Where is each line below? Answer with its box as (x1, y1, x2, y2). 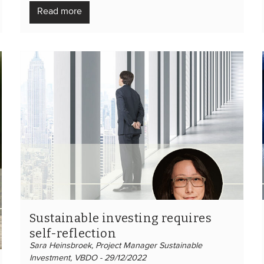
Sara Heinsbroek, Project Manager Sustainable (29, 241, 202, 250)
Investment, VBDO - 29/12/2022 (29, 253, 146, 262)
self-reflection (29, 226, 116, 240)
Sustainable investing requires (29, 210, 212, 225)
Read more (37, 6, 82, 16)
